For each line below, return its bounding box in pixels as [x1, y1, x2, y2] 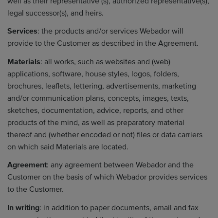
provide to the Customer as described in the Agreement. [7, 38, 199, 48]
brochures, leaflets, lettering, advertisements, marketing [7, 81, 196, 91]
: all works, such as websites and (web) [40, 56, 170, 67]
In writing [7, 202, 39, 213]
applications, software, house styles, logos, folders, [7, 69, 179, 79]
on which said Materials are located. [7, 142, 128, 152]
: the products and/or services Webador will [37, 26, 183, 36]
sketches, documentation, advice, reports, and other [7, 105, 183, 115]
